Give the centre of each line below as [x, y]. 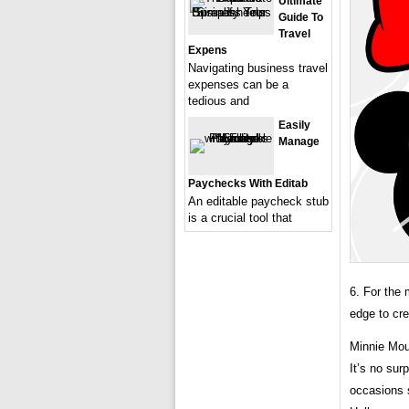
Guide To [301, 17]
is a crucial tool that [240, 218]
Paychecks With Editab [248, 184]
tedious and [219, 101]
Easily [294, 125]
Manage [299, 142]
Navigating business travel [258, 68]
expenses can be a [238, 84]
